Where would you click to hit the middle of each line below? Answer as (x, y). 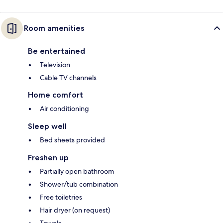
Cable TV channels (68, 78)
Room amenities (54, 28)
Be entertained (56, 51)
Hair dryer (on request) (75, 210)
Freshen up (48, 158)
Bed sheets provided (72, 140)
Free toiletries (61, 197)
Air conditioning (64, 109)
